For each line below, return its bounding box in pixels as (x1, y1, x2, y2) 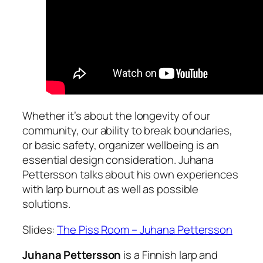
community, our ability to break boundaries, (22, 123, 232, 138)
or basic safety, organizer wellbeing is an (22, 137, 219, 153)
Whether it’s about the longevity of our (22, 108, 211, 123)
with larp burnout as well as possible (22, 181, 199, 197)
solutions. (22, 196, 71, 211)
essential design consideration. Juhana (22, 152, 214, 167)
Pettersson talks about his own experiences (22, 167, 238, 182)
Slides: (22, 221, 58, 237)
